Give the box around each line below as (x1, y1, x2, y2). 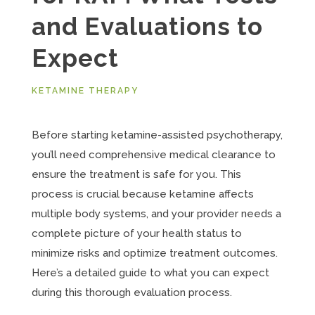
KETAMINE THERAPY (31, 86, 139, 96)
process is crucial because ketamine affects (31, 188, 254, 200)
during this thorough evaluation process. (31, 286, 232, 299)
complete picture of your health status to (31, 227, 242, 240)
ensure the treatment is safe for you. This (31, 168, 241, 181)
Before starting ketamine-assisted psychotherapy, (31, 129, 283, 141)
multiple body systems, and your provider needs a (31, 207, 281, 220)
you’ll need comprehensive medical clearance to (31, 148, 276, 161)
